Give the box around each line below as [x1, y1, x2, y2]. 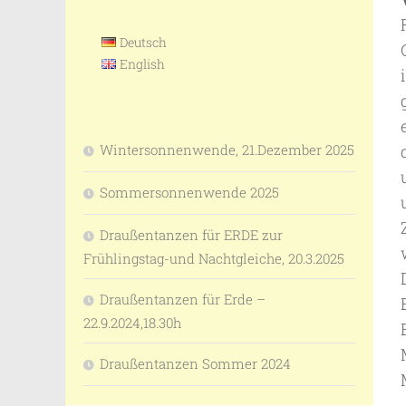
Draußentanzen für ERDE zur [100, 226, 283, 245]
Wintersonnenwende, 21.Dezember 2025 [100, 140, 354, 159]
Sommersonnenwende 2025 [100, 183, 279, 202]
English [120, 55, 166, 73]
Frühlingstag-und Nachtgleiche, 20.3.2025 [83, 249, 344, 268]
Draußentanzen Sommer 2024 [100, 354, 291, 373]
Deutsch [120, 34, 168, 52]
